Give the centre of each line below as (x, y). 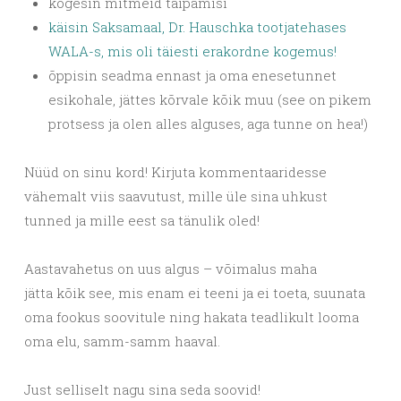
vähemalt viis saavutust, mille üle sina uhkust (176, 196)
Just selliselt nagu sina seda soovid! (142, 389)
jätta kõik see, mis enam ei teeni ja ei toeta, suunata (195, 293)
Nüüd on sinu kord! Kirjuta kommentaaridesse (175, 172)
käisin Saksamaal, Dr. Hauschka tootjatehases (197, 27)
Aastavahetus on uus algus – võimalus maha (171, 269)
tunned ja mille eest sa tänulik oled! (142, 220)
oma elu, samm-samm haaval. (122, 341)
